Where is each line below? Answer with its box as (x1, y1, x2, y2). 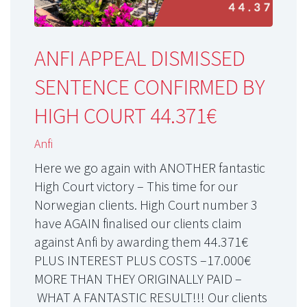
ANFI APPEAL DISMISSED (34, 45, 245, 73)
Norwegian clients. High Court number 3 (34, 196, 258, 214)
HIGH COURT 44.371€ (34, 102, 217, 130)
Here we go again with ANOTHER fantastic (34, 159, 265, 177)
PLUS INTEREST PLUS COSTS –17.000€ (34, 251, 251, 269)
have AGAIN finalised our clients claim (34, 214, 242, 232)
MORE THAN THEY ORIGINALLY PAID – (34, 270, 242, 288)
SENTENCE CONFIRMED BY (34, 73, 265, 101)
